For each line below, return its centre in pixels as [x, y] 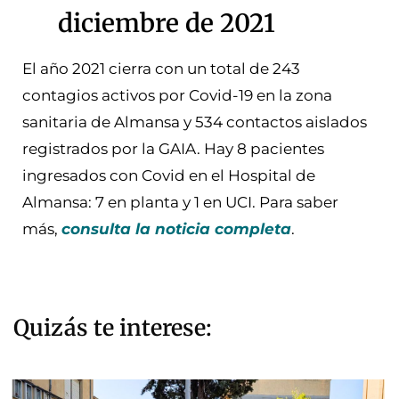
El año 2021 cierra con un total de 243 [161, 69]
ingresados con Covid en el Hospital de [169, 176]
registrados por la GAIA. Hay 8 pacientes [173, 149]
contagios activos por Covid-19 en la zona [177, 96]
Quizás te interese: [113, 328]
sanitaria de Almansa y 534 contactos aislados [195, 122]
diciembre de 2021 [167, 24]
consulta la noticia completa [176, 229]
